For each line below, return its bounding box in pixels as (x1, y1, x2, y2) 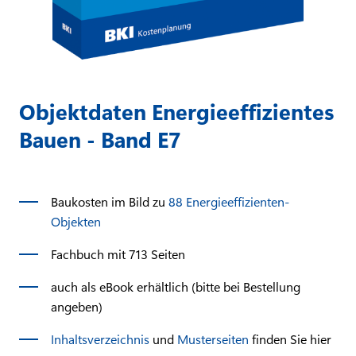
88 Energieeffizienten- (168, 192, 289, 210)
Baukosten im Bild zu (51, 192, 168, 210)
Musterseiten (177, 330, 252, 347)
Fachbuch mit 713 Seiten (51, 245, 185, 262)
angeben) (51, 297, 103, 315)
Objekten (51, 212, 101, 230)
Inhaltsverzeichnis (51, 330, 153, 347)
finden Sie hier (252, 330, 331, 347)
